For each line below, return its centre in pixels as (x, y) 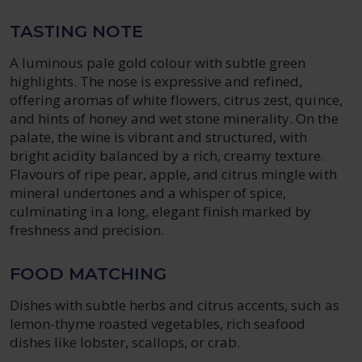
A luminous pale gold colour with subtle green (158, 63)
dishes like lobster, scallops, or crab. (125, 342)
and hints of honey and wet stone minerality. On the (174, 118)
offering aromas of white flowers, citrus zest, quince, (176, 100)
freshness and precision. (87, 230)
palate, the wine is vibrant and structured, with (159, 137)
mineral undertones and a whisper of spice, (148, 193)
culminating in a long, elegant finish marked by (161, 211)
